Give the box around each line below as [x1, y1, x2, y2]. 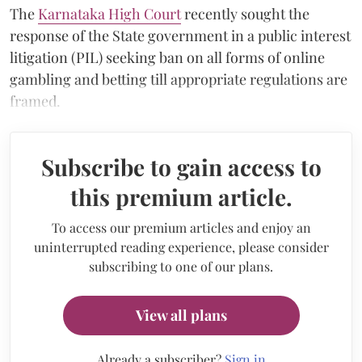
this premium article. [69, 181, 293, 212]
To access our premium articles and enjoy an [51, 218, 311, 236]
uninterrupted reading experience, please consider [33, 238, 329, 255]
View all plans [135, 305, 227, 325]
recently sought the [181, 3, 309, 23]
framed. [10, 90, 61, 111]
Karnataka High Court [38, 3, 181, 23]
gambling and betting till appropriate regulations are [10, 69, 347, 89]
